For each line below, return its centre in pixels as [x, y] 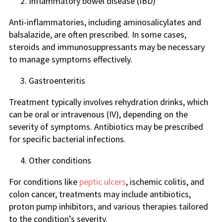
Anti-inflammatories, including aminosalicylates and [105, 22]
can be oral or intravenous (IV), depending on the [98, 114]
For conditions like [44, 182]
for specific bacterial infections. [67, 139]
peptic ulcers [103, 182]
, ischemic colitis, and [165, 182]
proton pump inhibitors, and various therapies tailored [109, 206]
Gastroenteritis [57, 81]
